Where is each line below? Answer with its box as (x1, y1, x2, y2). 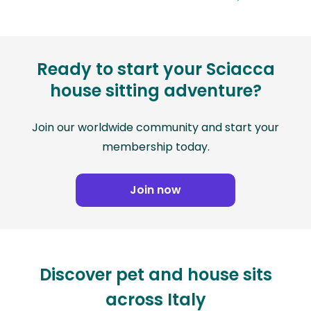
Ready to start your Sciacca (36, 58, 275, 81)
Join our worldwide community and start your (32, 119, 279, 136)
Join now (130, 182, 181, 199)
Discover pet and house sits (39, 263, 272, 287)
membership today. (101, 139, 210, 155)
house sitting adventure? (49, 79, 262, 103)
